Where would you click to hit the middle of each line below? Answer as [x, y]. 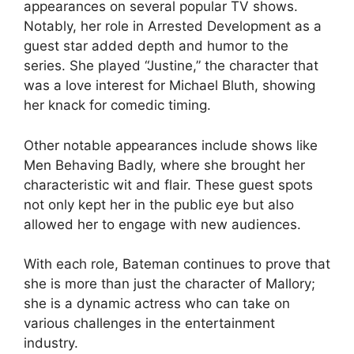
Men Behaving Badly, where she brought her [164, 165]
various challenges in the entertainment [149, 324]
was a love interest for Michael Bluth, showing [169, 86]
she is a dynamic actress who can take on [157, 304]
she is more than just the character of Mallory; [169, 284]
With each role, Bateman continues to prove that [177, 264]
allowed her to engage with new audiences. [162, 224]
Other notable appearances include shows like [171, 145]
